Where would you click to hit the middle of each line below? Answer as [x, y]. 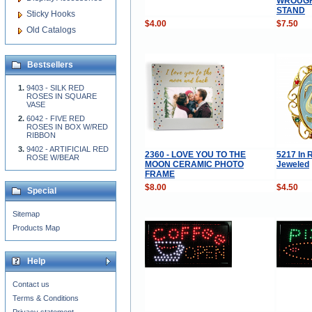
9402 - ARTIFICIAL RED [68, 149]
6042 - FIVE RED [56, 118]
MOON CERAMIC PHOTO [194, 164]
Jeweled [292, 164]
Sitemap [26, 214]
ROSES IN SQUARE [62, 96]
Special [42, 191]
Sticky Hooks [51, 14]
